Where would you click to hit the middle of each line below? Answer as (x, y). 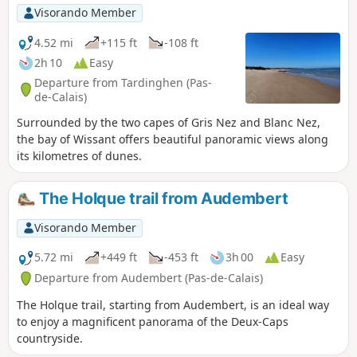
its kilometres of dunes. (79, 156)
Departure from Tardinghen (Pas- (123, 82)
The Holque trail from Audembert (162, 199)
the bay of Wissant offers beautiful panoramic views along (173, 139)
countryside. (50, 338)
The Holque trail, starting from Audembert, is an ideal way (173, 304)
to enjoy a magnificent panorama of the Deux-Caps (153, 321)
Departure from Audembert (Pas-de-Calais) (149, 278)
